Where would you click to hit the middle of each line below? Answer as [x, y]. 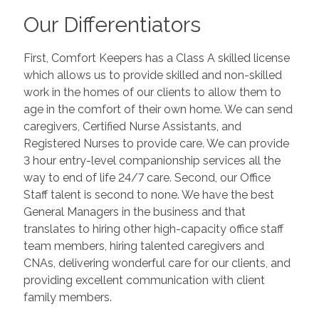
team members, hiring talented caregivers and [143, 246]
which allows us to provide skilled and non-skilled [152, 75]
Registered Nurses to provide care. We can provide [156, 144]
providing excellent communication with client [144, 281]
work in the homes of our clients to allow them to [152, 93]
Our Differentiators [112, 25]
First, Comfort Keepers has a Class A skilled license [156, 58]
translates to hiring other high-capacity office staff [153, 229]
